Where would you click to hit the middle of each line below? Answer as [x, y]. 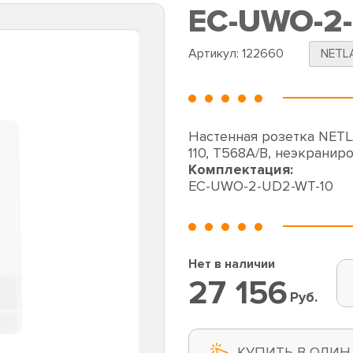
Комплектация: [241, 170]
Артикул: [215, 53]
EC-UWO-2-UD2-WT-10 [261, 186]
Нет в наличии [232, 264]
